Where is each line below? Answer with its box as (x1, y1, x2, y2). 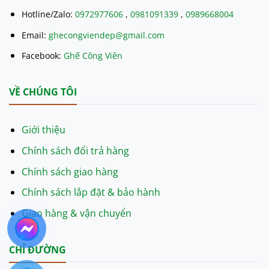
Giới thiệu (21, 123, 65, 137)
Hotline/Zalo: (21, 8, 75, 20)
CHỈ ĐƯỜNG (9, 243, 66, 256)
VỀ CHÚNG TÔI (9, 85, 77, 98)
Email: (21, 29, 49, 41)
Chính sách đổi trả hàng (21, 144, 129, 158)
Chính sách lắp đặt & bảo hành (21, 186, 160, 199)
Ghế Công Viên (63, 50, 122, 62)
